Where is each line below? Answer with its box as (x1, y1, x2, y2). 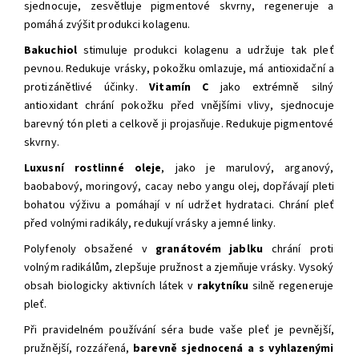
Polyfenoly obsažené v (24, 240, 156, 257)
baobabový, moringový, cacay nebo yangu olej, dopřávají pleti (24, 178, 334, 195)
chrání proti (262, 240, 334, 257)
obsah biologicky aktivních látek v (24, 277, 197, 294)
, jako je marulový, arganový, (161, 159, 334, 176)
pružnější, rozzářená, (24, 340, 134, 357)
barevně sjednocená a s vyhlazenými (133, 340, 334, 357)
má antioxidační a (249, 60, 334, 77)
